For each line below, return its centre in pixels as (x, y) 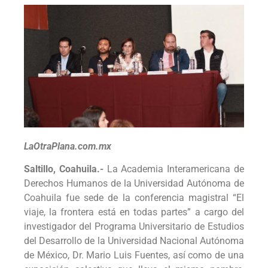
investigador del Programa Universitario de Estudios (134, 227)
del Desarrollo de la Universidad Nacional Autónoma (134, 241)
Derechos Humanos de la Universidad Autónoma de (134, 184)
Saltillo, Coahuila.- (64, 169)
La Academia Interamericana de (174, 169)
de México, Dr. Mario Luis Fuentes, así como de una (134, 255)
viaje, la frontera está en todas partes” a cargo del (134, 212)
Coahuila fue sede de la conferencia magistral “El (134, 198)
